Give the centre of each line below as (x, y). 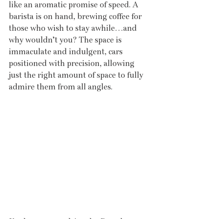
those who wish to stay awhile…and (74, 28)
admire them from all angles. (61, 87)
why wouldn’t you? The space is (66, 40)
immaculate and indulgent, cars (67, 51)
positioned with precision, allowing (73, 63)
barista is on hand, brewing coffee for (76, 16)
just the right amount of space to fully (77, 75)
